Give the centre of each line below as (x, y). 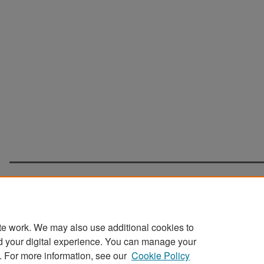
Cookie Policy (161, 255)
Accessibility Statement (204, 244)
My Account (127, 244)
